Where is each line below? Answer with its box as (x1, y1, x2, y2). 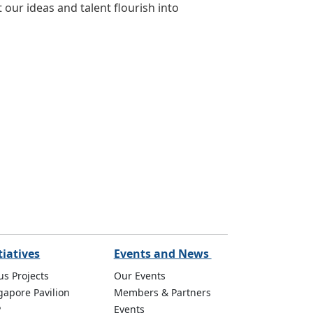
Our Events (113, 269, 166, 282)
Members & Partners (113, 286, 211, 299)
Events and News (113, 246, 212, 261)
